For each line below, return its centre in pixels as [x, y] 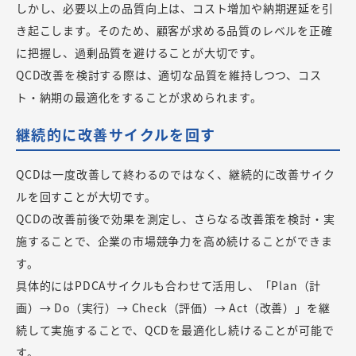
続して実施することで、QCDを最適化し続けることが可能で [175, 330]
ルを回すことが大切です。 [86, 197]
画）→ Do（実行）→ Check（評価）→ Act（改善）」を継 [173, 308]
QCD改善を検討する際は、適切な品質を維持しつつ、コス [169, 75]
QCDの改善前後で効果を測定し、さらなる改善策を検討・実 [176, 219]
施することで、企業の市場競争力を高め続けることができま [174, 241]
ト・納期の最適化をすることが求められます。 [139, 97]
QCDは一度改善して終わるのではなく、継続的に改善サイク [176, 174]
